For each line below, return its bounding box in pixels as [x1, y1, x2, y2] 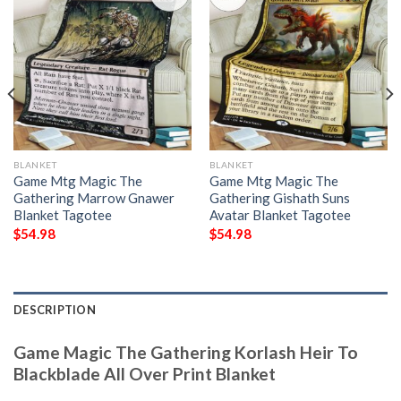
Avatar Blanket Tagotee [209, 207, 351, 224]
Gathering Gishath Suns [209, 190, 350, 207]
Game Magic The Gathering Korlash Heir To [13, 342, 358, 363]
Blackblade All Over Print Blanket [13, 363, 276, 385]
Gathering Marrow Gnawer [13, 190, 175, 207]
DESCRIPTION [13, 303, 96, 318]
